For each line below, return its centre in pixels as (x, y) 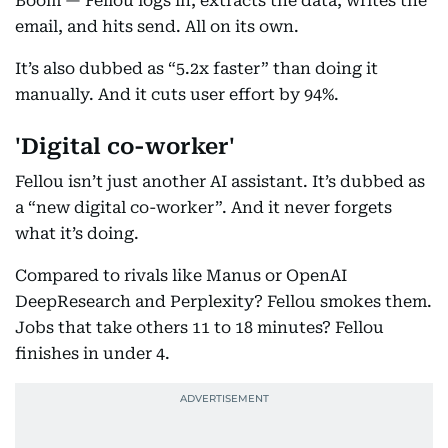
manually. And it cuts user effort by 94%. (177, 94)
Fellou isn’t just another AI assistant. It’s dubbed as (220, 181)
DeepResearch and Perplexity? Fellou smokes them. (223, 301)
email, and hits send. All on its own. (157, 26)
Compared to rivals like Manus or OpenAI (181, 275)
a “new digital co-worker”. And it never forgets (203, 207)
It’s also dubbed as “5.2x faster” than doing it (196, 68)
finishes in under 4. (92, 353)
